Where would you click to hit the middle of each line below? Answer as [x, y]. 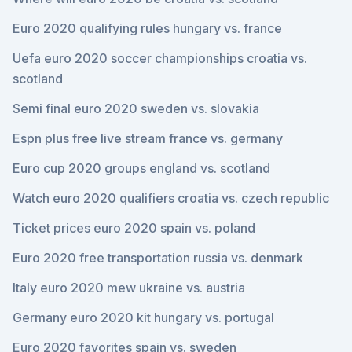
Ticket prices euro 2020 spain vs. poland [134, 228]
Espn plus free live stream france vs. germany [148, 138]
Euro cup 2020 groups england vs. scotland [141, 168]
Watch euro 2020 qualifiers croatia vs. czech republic [171, 198]
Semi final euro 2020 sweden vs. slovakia [136, 108]
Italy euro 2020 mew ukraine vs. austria [129, 288]
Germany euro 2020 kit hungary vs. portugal [143, 317]
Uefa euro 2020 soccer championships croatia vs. [160, 58]
